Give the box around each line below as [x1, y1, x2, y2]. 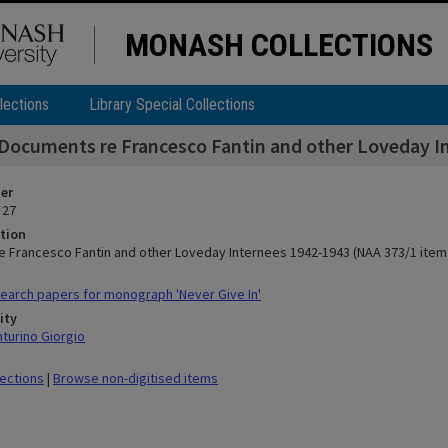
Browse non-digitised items [53, 369, 218, 387]
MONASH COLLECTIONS [125, 26, 433, 64]
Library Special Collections [89, 95, 255, 114]
